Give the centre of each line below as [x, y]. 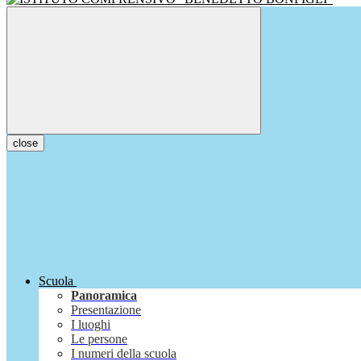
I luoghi [91, 325]
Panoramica [104, 296]
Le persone [99, 339]
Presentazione [106, 310]
